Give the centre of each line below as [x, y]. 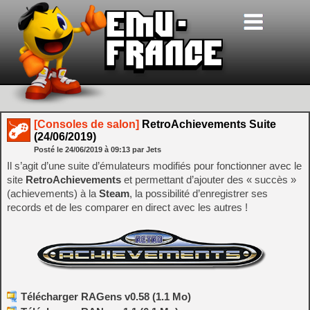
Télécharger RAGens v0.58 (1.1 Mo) [106, 297]
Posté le [49, 149]
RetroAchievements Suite [208, 124]
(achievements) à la [53, 193]
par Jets [147, 149]
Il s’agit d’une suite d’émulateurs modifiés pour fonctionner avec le [154, 166]
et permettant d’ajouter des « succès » [209, 180]
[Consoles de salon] [86, 124]
